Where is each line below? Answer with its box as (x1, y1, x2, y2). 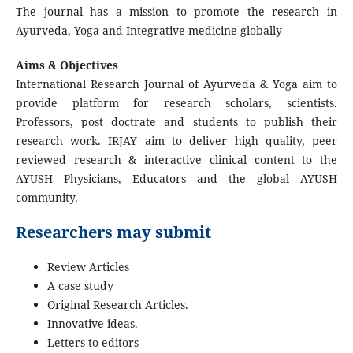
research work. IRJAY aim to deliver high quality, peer (15, 133, 338, 149)
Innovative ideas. (46, 316, 138, 332)
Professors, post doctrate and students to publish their (15, 114, 338, 130)
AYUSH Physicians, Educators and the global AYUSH (15, 171, 338, 187)
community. (15, 190, 78, 206)
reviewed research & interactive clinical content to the (15, 152, 338, 168)
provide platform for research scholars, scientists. (15, 95, 338, 111)
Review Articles (46, 259, 129, 275)
